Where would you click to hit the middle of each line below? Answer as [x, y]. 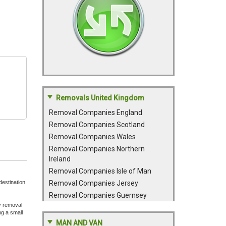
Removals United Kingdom [100, 98]
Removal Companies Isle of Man [100, 171]
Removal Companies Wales [92, 137]
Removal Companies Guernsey [98, 195]
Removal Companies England [95, 112]
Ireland [60, 159]
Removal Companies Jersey [93, 183]
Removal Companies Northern [97, 149]
